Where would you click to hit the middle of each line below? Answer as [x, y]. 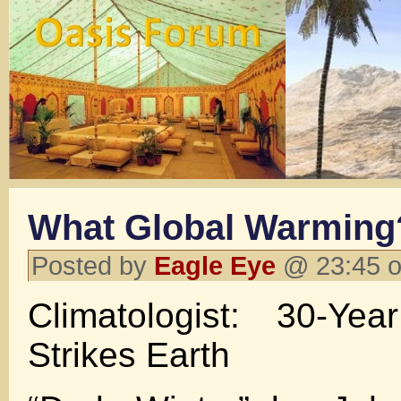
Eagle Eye [215, 265]
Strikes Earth [129, 355]
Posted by [93, 265]
